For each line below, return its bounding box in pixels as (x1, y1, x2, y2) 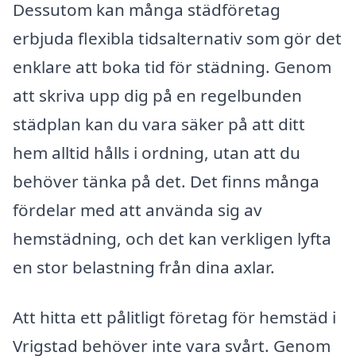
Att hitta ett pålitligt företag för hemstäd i (13, 306, 336, 329)
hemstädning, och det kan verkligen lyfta (13, 226, 331, 250)
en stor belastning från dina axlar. (13, 255, 275, 278)
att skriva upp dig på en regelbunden (13, 83, 302, 106)
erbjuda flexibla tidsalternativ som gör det (13, 26, 342, 49)
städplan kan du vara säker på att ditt (13, 112, 305, 135)
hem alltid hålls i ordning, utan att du (13, 141, 300, 164)
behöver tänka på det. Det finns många (13, 169, 319, 192)
